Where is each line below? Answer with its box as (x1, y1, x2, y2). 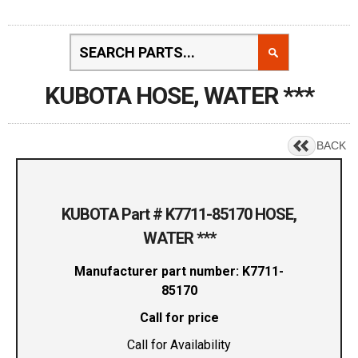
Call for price (139, 310, 219, 326)
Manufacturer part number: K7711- (74, 264, 284, 280)
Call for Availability (127, 337, 231, 353)
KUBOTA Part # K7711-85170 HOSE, (62, 205, 296, 225)
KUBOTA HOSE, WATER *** (44, 82, 314, 109)
